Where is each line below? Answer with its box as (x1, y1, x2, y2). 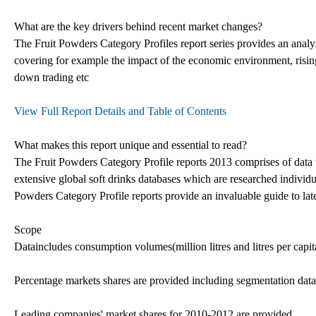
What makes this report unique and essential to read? (14, 138, 247, 151)
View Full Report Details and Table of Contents (14, 104, 226, 117)
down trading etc (14, 71, 89, 83)
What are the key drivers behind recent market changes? (14, 20, 262, 32)
